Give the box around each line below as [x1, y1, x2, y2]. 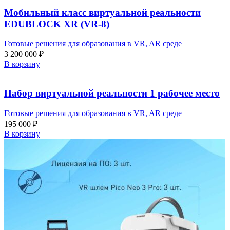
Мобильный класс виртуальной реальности [4, 7, 201, 18]
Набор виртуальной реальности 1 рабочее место [4, 88, 220, 99]
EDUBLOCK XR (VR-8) [4, 18, 109, 29]
